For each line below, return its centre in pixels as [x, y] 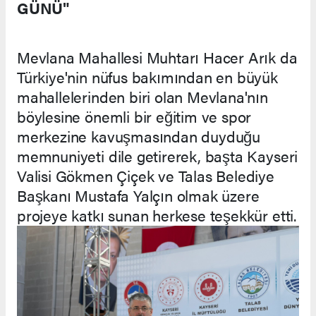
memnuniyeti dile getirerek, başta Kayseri [158, 156]
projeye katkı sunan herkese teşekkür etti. [157, 215]
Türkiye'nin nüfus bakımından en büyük [147, 77]
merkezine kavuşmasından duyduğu [139, 136]
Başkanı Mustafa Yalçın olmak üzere [138, 195]
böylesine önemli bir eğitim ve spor [134, 116]
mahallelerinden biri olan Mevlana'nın [142, 97]
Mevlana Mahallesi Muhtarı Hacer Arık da [157, 57]
